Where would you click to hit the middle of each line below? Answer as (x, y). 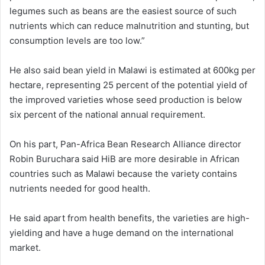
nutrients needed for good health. (80, 189)
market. (25, 248)
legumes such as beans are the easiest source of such (123, 11)
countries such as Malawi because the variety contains (123, 174)
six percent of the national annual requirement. (107, 115)
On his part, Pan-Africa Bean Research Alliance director (125, 144)
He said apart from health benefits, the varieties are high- (130, 218)
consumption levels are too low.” (77, 41)
